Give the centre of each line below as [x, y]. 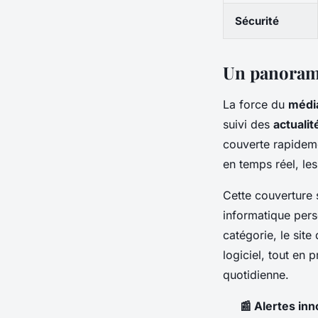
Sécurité [257, 21]
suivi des [248, 124]
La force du [256, 104]
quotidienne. [256, 274]
